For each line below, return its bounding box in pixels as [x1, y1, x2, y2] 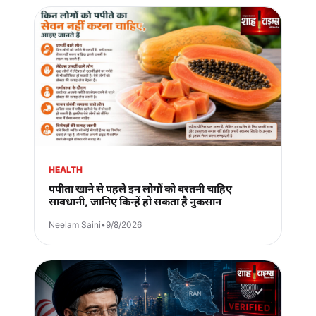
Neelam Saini [49, 219, 101, 231]
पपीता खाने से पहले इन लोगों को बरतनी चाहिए [49, 182, 232, 196]
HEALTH [49, 164, 83, 176]
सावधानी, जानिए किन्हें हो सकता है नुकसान [49, 195, 221, 209]
